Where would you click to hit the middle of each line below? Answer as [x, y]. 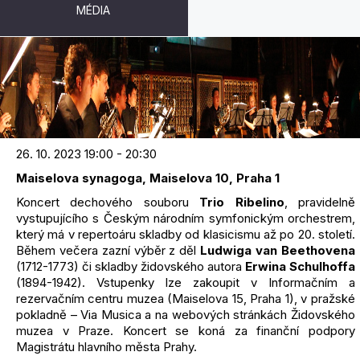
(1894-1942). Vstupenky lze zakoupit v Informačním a [186, 282]
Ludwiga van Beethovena [276, 250]
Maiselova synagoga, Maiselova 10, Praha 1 [148, 178]
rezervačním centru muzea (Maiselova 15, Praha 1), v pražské [186, 299]
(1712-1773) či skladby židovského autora [129, 266]
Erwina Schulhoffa [299, 266]
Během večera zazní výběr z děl [106, 250]
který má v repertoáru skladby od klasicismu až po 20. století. [186, 234]
